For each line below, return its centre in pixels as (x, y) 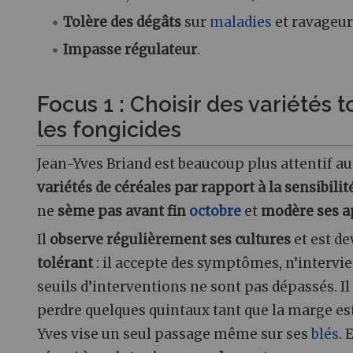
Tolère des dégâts (123, 22)
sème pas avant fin (123, 212)
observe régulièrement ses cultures (170, 239)
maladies (241, 22)
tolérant (65, 263)
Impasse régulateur (130, 50)
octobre (215, 212)
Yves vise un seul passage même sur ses (174, 334)
